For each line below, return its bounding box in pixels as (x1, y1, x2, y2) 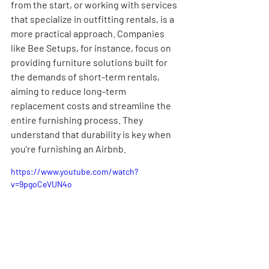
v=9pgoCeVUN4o (11, 179, 72, 189)
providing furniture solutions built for (11, 56, 169, 68)
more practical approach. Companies (11, 28, 166, 39)
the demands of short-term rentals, (11, 71, 162, 82)
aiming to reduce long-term (11, 85, 128, 97)
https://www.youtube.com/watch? (11, 166, 138, 177)
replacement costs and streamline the (11, 100, 173, 111)
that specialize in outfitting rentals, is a (11, 13, 176, 25)
